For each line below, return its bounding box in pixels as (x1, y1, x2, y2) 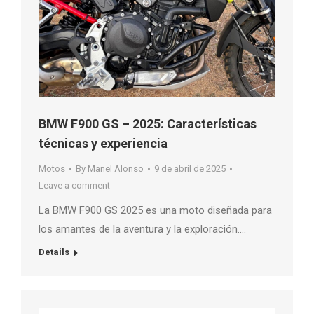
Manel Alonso (88, 163, 144, 174)
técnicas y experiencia (39, 135, 168, 151)
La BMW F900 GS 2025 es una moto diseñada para (39, 203, 272, 217)
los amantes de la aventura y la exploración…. (39, 222, 246, 235)
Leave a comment (39, 179, 110, 191)
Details (39, 246, 69, 257)
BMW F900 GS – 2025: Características (39, 116, 257, 131)
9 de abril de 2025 (154, 163, 226, 174)
